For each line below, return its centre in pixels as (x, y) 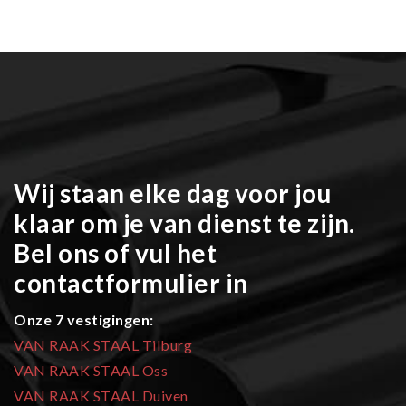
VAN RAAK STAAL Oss (91, 371)
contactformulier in (131, 283)
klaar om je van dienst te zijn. (184, 223)
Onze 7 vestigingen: (84, 320)
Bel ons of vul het (115, 253)
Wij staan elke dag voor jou (173, 193)
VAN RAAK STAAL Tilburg (103, 345)
